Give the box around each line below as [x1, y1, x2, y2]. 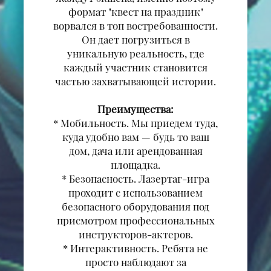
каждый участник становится [64, 60, 207, 74]
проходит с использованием [68, 186, 203, 200]
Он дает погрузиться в [81, 33, 190, 47]
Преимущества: [97, 102, 174, 116]
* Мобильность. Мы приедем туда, [53, 116, 218, 130]
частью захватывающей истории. [55, 74, 216, 88]
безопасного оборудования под [62, 200, 209, 214]
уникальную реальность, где [67, 47, 204, 60]
